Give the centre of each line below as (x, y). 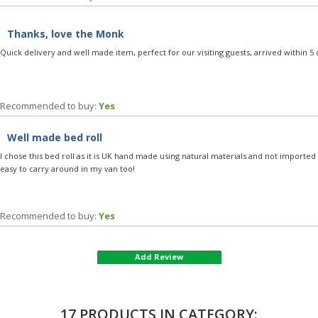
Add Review (159, 256)
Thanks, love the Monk (66, 33)
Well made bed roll (55, 137)
